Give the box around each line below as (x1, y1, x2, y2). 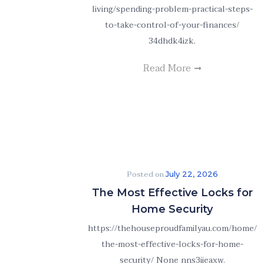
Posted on (126, 168, 166, 181)
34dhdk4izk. (148, 34, 196, 48)
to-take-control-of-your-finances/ (105, 18, 239, 32)
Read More (143, 60, 193, 77)
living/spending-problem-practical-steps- (91, 2, 253, 16)
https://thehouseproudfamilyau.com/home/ (87, 222, 257, 235)
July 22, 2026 (165, 169, 218, 179)
